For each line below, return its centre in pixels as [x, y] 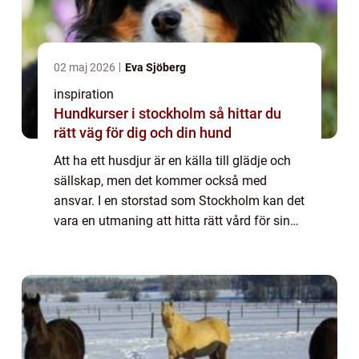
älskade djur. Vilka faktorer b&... [143, 240]
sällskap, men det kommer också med [160, 180]
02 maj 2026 [86, 67]
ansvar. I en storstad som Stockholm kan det [179, 200]
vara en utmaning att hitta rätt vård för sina [175, 220]
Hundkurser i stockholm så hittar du [131, 113]
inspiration [84, 94]
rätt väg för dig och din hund [143, 132]
